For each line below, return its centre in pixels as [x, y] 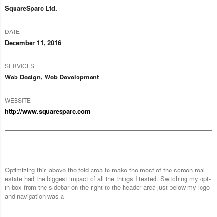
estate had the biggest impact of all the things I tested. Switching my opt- [108, 179]
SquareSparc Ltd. [31, 8]
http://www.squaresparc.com [48, 111]
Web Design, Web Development [52, 77]
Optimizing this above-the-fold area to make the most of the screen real [105, 170]
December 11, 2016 [33, 43]
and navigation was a [34, 196]
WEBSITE [18, 100]
